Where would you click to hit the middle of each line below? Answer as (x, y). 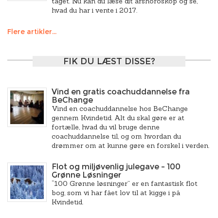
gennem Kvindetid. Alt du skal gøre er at (118, 118)
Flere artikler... (32, 32)
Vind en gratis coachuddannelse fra (121, 92)
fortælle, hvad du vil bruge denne (106, 127)
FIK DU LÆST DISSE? (109, 61)
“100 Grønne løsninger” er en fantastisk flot (125, 183)
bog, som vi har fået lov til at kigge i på (116, 193)
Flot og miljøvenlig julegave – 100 (116, 167)
